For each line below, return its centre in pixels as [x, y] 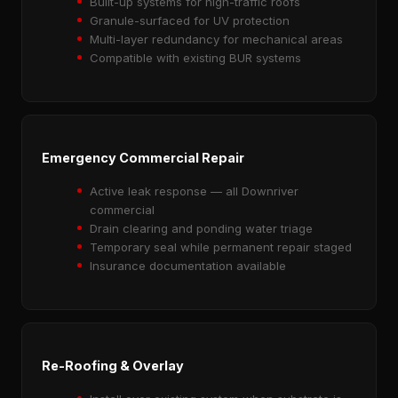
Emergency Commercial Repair [143, 157]
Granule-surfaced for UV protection [190, 20]
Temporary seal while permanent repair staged [221, 247]
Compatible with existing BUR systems [195, 57]
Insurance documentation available [188, 265]
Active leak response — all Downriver [194, 191]
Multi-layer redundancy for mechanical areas [216, 39]
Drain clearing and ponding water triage [201, 228]
